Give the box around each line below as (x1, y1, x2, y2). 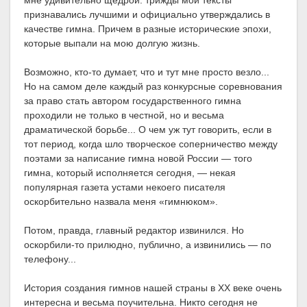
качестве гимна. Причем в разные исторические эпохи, (24, 23, 271, 35)
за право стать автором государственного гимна (24, 95, 241, 107)
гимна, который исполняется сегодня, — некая (24, 167, 236, 179)
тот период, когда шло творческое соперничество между (24, 138, 278, 150)
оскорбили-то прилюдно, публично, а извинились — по (24, 239, 271, 251)
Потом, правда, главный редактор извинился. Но (24, 225, 244, 236)
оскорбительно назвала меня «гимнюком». (24, 196, 218, 208)
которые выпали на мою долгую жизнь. (24, 38, 200, 49)
